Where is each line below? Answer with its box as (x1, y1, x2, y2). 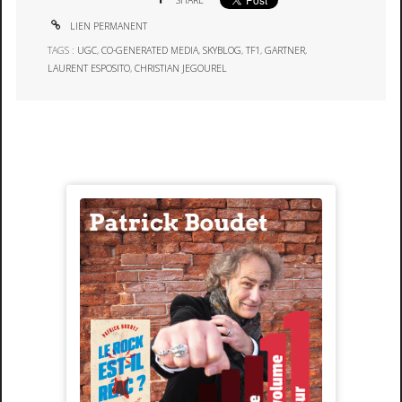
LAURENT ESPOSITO (48, 61, 131, 74)
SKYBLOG (203, 43, 242, 57)
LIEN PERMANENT (67, 19, 148, 32)
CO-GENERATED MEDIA (101, 43, 199, 57)
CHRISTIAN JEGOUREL (135, 61, 228, 74)
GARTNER (265, 43, 306, 57)
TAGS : (48, 43, 78, 57)
